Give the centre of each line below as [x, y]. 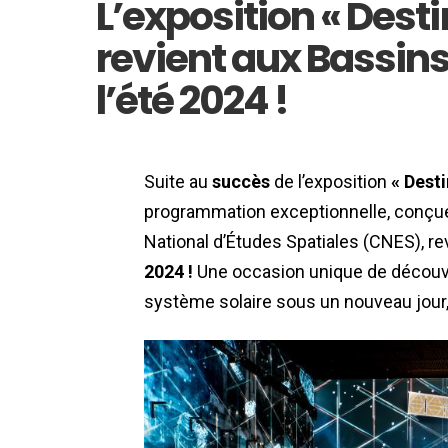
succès [241, 182]
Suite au [178, 182]
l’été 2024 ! [192, 101]
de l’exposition [330, 182]
